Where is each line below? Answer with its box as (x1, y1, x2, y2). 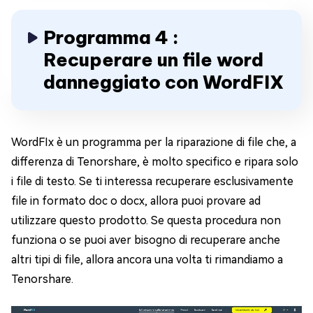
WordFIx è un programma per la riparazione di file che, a (11, 136, 296, 149)
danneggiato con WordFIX (43, 71, 284, 94)
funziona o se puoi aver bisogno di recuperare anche (11, 233, 280, 247)
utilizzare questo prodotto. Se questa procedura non (11, 214, 281, 227)
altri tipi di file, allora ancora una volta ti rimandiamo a (11, 253, 283, 266)
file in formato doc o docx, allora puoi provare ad (11, 194, 261, 208)
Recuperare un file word (43, 48, 263, 71)
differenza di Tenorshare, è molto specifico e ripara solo (11, 155, 298, 168)
